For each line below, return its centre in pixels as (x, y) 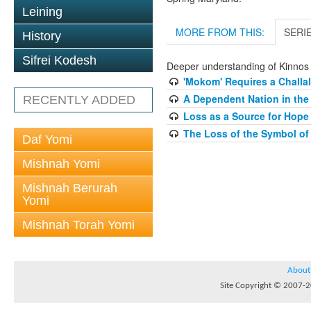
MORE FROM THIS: (220, 32)
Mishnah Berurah (70, 188)
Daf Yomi (47, 140)
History (42, 36)
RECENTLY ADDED (79, 100)
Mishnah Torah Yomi (78, 225)
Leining (42, 12)
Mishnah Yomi (61, 164)
